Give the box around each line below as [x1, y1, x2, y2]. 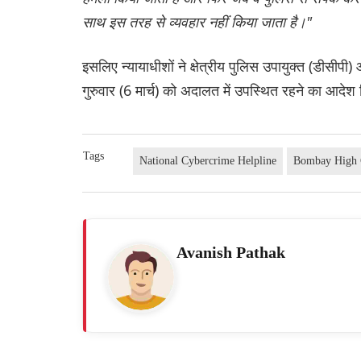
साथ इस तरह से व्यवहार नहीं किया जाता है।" [82, 11, 312, 31]
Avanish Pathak [176, 243, 285, 261]
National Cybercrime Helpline [139, 154, 277, 167]
